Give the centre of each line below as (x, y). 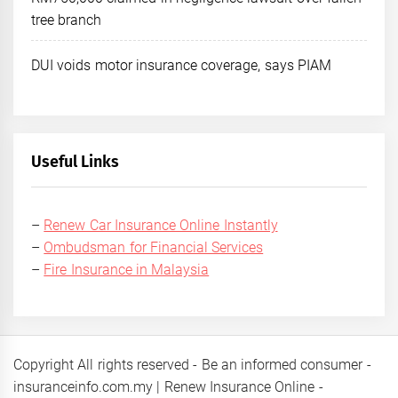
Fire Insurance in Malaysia (127, 269)
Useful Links (76, 161)
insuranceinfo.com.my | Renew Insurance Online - (168, 386)
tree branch (67, 20)
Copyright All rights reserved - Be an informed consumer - (192, 364)
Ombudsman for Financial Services (154, 247)
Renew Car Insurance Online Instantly (161, 225)
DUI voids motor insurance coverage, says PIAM (181, 65)
